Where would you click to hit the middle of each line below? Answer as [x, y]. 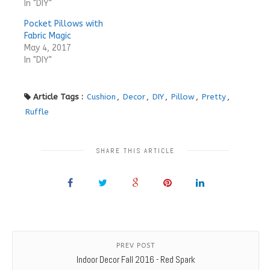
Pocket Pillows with [64, 24]
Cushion [101, 96]
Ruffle [37, 111]
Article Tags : [59, 96]
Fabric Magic [48, 36]
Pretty [214, 96]
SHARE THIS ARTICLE [135, 150]
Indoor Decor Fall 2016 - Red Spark [136, 259]
